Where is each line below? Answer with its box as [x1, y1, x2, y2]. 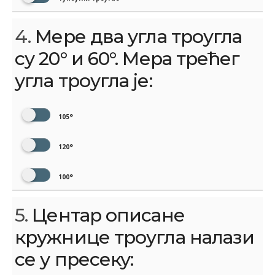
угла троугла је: [15, 69, 152, 93]
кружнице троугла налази [15, 226, 255, 249]
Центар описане [28, 204, 185, 227]
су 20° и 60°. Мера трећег [15, 47, 240, 71]
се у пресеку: [15, 248, 134, 271]
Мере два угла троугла [31, 25, 242, 48]
